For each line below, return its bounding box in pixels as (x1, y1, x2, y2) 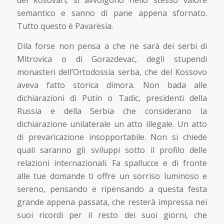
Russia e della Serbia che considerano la (16, 105, 207, 116)
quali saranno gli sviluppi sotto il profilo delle (16, 144, 207, 155)
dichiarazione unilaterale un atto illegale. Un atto (16, 118, 207, 129)
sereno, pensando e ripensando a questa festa (16, 183, 207, 194)
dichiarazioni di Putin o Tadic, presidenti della (16, 92, 207, 103)
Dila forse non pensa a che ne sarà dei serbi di (16, 40, 207, 51)
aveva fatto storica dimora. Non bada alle (16, 79, 207, 90)
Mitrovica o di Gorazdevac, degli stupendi (16, 53, 207, 64)
